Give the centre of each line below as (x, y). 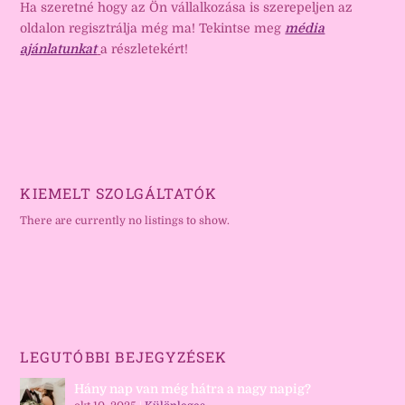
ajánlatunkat (59, 49)
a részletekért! (145, 49)
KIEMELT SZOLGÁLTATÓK (119, 193)
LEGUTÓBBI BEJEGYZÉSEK (124, 357)
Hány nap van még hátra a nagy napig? (193, 389)
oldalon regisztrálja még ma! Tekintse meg (153, 28)
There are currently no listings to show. (125, 221)
